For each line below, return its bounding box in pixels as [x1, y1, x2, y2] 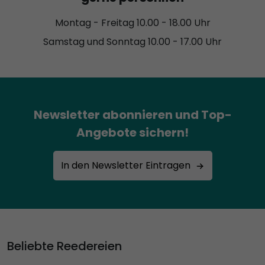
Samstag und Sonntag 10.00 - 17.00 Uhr [43, 34, 222, 49]
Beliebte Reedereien [7, 237, 122, 254]
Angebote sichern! [76, 124, 189, 141]
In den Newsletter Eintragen [60, 158, 190, 172]
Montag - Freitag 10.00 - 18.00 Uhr [54, 15, 211, 30]
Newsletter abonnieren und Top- [33, 106, 232, 123]
